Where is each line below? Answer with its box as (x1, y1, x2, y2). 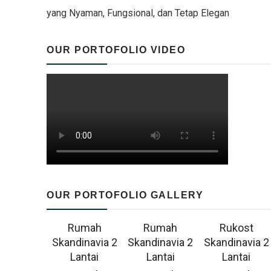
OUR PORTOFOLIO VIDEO (47, 45, 185, 55)
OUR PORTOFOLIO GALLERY (47, 190, 203, 200)
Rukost (219, 221, 253, 234)
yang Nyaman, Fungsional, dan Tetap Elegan (47, 7, 229, 19)
